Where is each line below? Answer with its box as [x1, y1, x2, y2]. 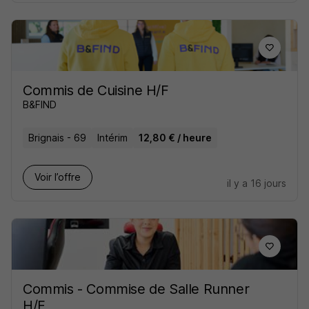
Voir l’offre [34, 171, 81, 183]
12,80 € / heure [139, 132, 212, 143]
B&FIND [23, 99, 57, 110]
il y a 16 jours [227, 177, 286, 189]
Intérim [97, 132, 128, 143]
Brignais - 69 [28, 132, 86, 143]
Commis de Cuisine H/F [23, 82, 169, 99]
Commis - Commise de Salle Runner [23, 281, 250, 297]
